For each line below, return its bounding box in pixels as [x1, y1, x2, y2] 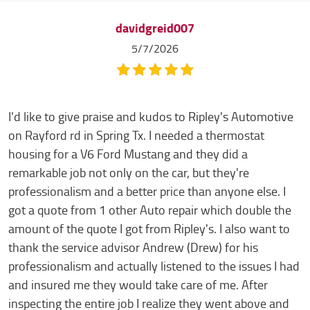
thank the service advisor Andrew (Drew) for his [8, 237, 258, 258]
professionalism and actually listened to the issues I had [8, 256, 300, 277]
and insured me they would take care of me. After [8, 275, 268, 295]
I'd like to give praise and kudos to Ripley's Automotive [8, 107, 293, 127]
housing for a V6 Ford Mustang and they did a [8, 144, 248, 165]
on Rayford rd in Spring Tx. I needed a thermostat [8, 125, 264, 146]
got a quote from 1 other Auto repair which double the [8, 200, 291, 221]
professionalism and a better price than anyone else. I [8, 181, 286, 202]
